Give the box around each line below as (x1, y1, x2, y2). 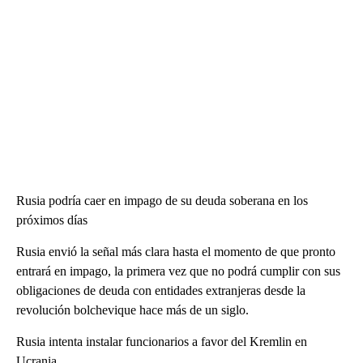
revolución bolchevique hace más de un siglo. (16, 303, 249, 318)
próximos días (16, 213, 88, 228)
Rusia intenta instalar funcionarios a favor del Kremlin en (16, 335, 307, 349)
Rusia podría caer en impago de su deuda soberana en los (16, 194, 308, 208)
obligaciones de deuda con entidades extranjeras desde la (16, 284, 305, 298)
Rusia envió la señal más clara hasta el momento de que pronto (16, 245, 335, 259)
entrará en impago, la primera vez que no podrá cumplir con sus (16, 264, 340, 279)
